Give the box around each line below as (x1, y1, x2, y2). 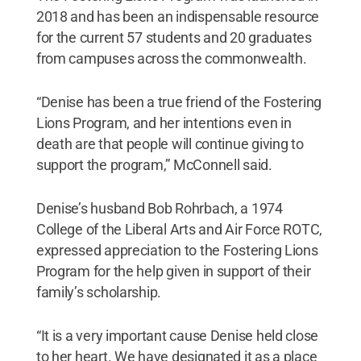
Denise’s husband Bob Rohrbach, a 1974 (35, 199, 283, 217)
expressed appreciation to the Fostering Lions (35, 241, 318, 259)
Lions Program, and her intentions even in (35, 114, 292, 131)
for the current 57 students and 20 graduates (35, 28, 312, 46)
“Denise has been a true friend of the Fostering (35, 93, 322, 110)
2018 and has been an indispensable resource (35, 7, 320, 25)
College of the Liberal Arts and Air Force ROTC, (35, 220, 323, 238)
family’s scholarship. (35, 283, 162, 301)
